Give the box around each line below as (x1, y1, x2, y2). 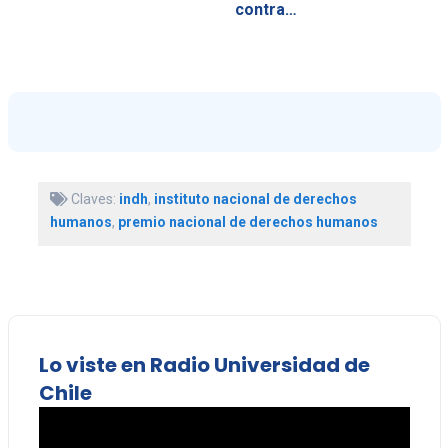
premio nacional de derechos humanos (117, 213, 378, 230)
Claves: (67, 190, 119, 207)
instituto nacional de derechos (153, 190, 357, 207)
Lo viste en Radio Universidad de (38, 350, 370, 379)
